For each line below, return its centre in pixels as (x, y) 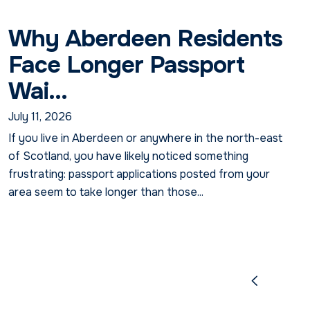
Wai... (38, 91)
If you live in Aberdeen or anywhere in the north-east (146, 138)
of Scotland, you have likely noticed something (129, 156)
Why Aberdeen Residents (146, 38)
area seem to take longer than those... (106, 192)
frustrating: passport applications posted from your (139, 174)
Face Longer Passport (127, 64)
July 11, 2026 (40, 116)
